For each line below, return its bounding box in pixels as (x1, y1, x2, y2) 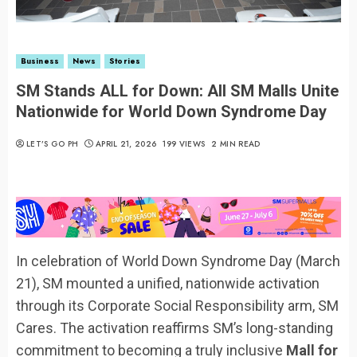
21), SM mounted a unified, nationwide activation (16, 274, 320, 292)
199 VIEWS (163, 138, 208, 151)
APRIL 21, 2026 (95, 138, 157, 151)
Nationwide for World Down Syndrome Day (16, 102, 327, 122)
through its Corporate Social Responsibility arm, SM (16, 296, 339, 314)
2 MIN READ (211, 138, 261, 151)
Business (21, 55, 59, 68)
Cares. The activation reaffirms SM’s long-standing (16, 319, 333, 336)
